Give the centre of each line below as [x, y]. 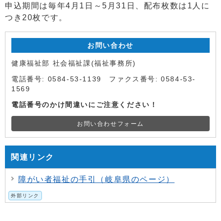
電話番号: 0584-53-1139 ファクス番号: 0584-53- [104, 79]
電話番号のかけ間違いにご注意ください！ [85, 105]
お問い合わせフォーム [110, 124]
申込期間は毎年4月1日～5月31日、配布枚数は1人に [108, 5]
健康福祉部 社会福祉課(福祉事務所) [75, 63]
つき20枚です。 [36, 17]
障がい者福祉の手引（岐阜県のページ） [96, 179]
